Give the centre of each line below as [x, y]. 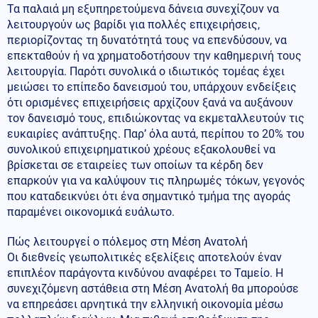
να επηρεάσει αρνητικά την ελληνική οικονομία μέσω [145, 304]
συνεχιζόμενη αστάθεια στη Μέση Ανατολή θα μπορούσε [153, 288]
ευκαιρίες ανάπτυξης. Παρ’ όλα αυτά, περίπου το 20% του [156, 133]
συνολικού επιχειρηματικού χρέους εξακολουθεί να [141, 149]
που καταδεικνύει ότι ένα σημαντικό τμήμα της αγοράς [149, 196]
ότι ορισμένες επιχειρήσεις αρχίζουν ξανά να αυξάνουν [150, 102]
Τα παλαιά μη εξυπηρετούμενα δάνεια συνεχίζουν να [143, 9]
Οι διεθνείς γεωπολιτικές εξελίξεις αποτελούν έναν [144, 257]
